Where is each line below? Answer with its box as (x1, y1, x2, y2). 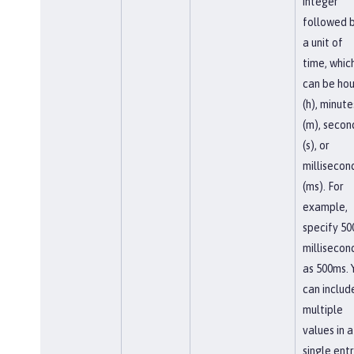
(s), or (302, 138, 330, 152)
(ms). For (302, 179, 344, 193)
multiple (302, 303, 343, 316)
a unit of (302, 36, 343, 49)
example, (302, 200, 348, 213)
